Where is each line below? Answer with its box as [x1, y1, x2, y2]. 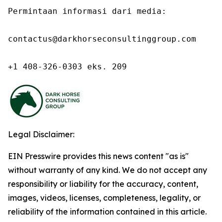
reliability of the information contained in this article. [8, 207, 207, 217]
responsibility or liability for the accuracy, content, [8, 179, 198, 189]
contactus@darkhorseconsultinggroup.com [8, 34, 196, 44]
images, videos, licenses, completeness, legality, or [8, 193, 201, 203]
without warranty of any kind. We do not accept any [8, 165, 207, 175]
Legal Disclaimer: [8, 129, 74, 139]
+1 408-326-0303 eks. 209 [8, 62, 127, 71]
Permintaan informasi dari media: [8, 6, 166, 16]
